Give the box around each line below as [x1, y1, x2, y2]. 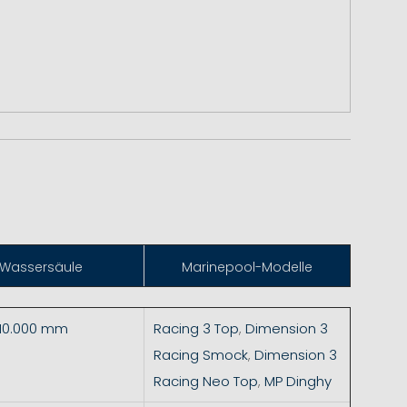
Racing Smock [153, 344, 248, 364]
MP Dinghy [263, 371, 335, 391]
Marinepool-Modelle [181, 257, 313, 276]
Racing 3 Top [153, 318, 239, 338]
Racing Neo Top [153, 371, 258, 391]
